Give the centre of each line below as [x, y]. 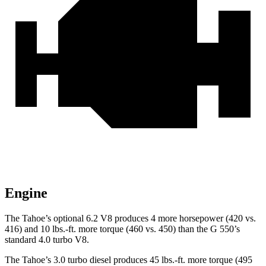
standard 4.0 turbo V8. [47, 240]
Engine [26, 193]
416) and [23, 229]
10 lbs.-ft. [58, 229]
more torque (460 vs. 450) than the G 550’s [158, 229]
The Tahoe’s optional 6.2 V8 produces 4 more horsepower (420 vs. [130, 218]
